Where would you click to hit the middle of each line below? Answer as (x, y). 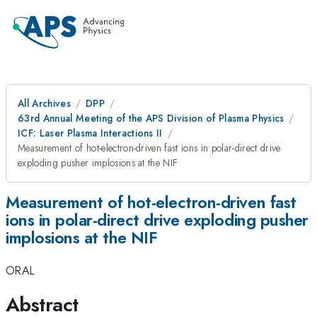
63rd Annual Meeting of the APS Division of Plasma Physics (151, 118)
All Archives (44, 103)
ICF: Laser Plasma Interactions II (90, 133)
